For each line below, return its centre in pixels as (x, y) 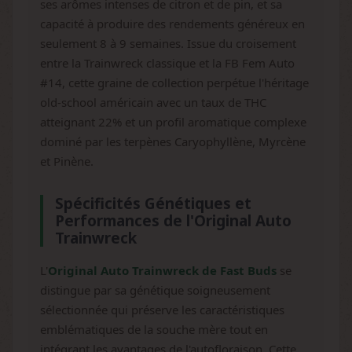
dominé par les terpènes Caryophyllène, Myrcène (173, 141)
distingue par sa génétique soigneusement (155, 290)
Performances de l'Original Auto (173, 221)
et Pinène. (67, 161)
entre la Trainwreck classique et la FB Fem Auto (167, 63)
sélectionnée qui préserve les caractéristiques (162, 310)
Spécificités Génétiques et (153, 203)
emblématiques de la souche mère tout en (154, 329)
